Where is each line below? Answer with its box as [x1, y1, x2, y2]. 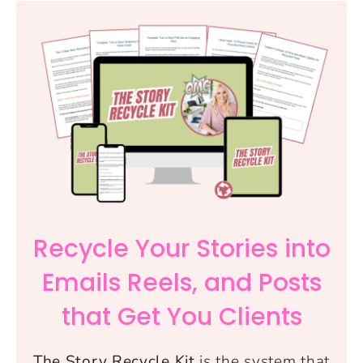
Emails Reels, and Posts [41, 265, 322, 300]
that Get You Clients [61, 299, 302, 334]
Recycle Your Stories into [32, 231, 331, 266]
